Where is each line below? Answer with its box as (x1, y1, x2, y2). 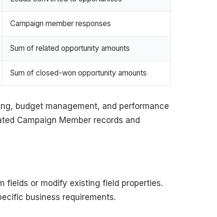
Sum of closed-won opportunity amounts (10, 68, 147, 77)
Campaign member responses (10, 18, 111, 28)
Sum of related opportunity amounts (10, 43, 130, 53)
